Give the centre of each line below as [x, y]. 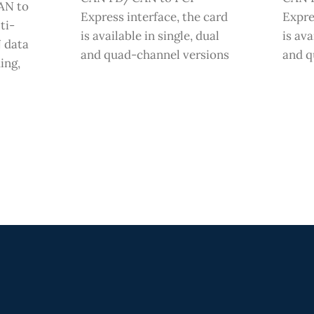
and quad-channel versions [155, 54]
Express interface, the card [154, 16]
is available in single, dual [150, 35]
